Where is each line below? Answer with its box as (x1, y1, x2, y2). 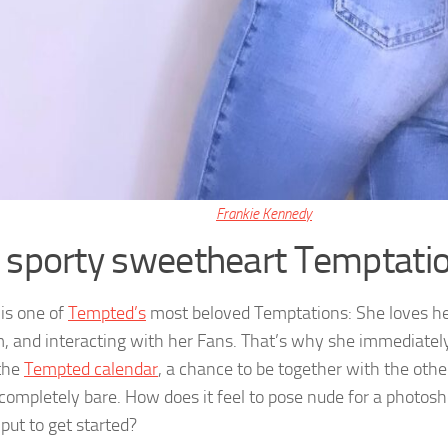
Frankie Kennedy (216, 204, 312, 223)
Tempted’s (68, 301, 146, 324)
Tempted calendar (24, 357, 158, 380)
